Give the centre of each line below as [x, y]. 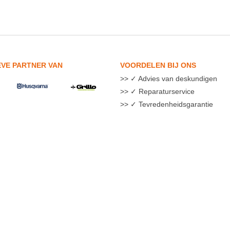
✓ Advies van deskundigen [173, 78]
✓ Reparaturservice [161, 91]
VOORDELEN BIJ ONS [158, 65]
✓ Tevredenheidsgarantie [171, 104]
